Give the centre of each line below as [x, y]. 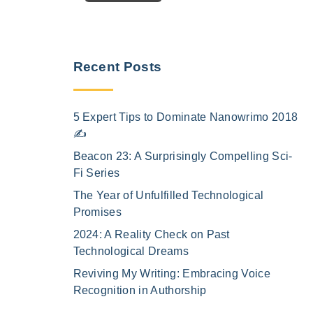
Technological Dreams [131, 251]
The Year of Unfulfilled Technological [168, 195]
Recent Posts [117, 66]
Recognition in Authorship [140, 290]
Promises [97, 212]
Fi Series [96, 173]
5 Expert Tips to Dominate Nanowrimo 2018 [185, 117]
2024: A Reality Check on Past [151, 234]
